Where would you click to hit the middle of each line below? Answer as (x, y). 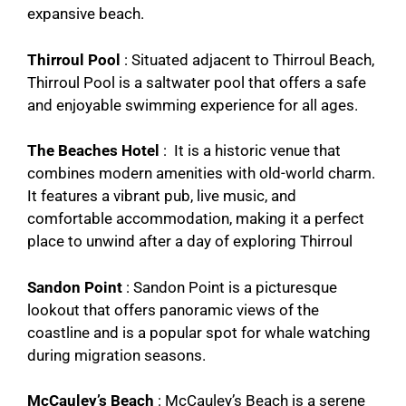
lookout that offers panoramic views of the (173, 309)
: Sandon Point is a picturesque (230, 287)
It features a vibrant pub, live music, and (162, 196)
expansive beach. (86, 14)
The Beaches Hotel (95, 151)
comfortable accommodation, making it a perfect (196, 219)
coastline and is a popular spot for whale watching (199, 332)
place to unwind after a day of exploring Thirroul (190, 242)
